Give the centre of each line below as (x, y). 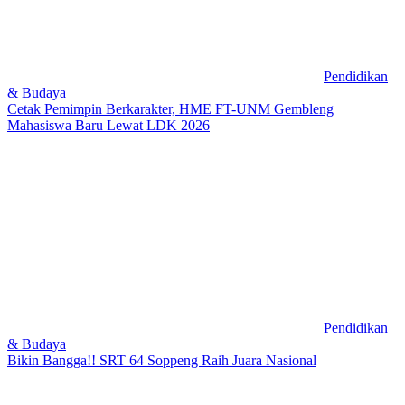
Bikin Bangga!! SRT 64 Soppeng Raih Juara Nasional (162, 360)
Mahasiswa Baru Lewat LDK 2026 (108, 125)
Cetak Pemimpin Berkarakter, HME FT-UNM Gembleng (170, 108)
